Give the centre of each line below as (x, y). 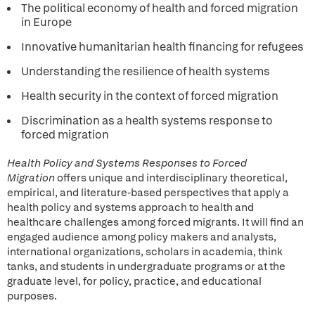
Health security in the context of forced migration (150, 96)
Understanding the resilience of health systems (146, 71)
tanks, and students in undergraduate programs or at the (146, 266)
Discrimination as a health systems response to (147, 121)
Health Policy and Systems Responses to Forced (127, 163)
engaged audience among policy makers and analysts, (142, 237)
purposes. (32, 296)
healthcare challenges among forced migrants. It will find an (155, 222)
